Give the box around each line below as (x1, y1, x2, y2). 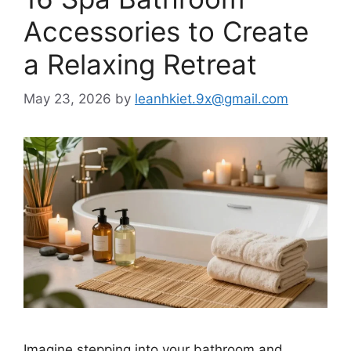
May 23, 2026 (24, 91, 111, 107)
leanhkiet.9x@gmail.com (135, 91, 288, 107)
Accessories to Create (24, 14, 309, 48)
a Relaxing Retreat (24, 47, 257, 81)
